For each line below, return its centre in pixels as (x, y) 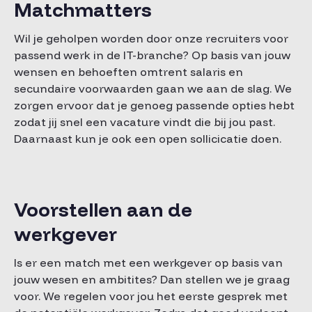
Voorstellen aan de (103, 209)
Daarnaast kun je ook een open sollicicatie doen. (148, 139)
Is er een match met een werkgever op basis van (148, 263)
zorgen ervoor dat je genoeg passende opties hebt (154, 105)
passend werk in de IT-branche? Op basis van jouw (152, 55)
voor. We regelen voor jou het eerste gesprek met (151, 296)
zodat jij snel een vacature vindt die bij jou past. (145, 122)
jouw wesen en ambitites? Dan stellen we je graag (152, 279)
